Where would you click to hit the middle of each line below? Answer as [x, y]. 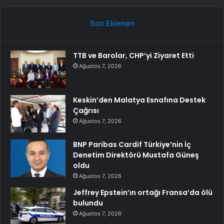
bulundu [88, 203]
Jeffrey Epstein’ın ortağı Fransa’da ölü [143, 192]
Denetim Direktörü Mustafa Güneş [136, 155]
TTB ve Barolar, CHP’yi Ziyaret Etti [133, 55]
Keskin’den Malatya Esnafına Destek [139, 100]
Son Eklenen [112, 23]
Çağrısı [86, 110]
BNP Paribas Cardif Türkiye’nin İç [132, 144]
